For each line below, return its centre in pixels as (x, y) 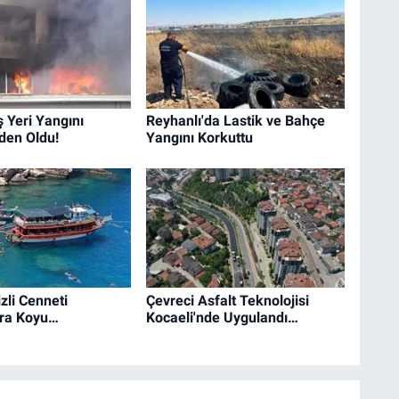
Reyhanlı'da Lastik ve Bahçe (235, 120)
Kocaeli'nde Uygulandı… (222, 317)
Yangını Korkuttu (199, 137)
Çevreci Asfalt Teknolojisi (227, 300)
